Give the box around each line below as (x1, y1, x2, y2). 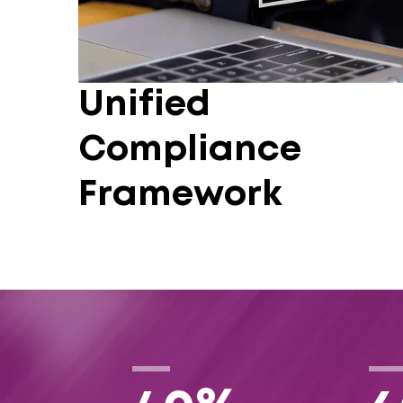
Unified (78, 89, 210, 121)
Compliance (78, 134, 301, 166)
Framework (78, 179, 282, 211)
